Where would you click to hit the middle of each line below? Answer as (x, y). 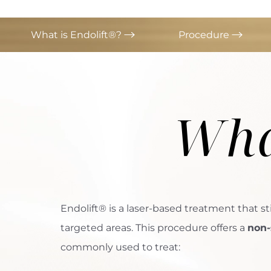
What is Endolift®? (78, 35)
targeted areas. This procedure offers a (154, 228)
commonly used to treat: (120, 247)
